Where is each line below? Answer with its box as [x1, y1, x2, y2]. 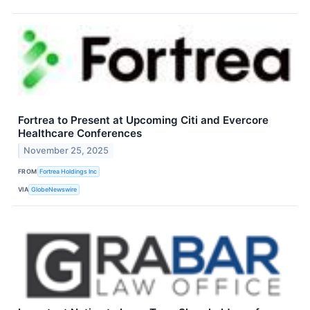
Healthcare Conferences [18, 126, 142, 140]
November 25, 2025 [24, 145, 109, 156]
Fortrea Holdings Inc [39, 167, 98, 175]
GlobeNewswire [31, 185, 77, 193]
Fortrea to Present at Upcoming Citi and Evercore [18, 113, 268, 127]
